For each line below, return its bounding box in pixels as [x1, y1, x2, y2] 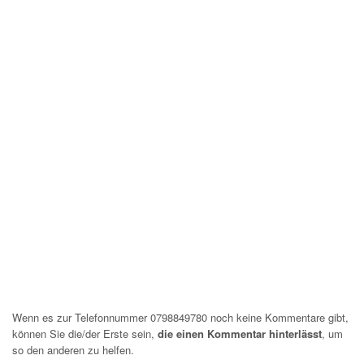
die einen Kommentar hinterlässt [158, 326, 322, 341]
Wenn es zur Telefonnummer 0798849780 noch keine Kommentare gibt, [12, 310, 349, 325]
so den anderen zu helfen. [12, 342, 134, 357]
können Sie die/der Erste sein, [12, 326, 158, 341]
